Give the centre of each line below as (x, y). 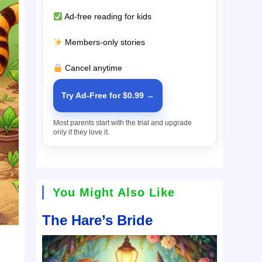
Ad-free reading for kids (107, 17)
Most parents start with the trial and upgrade (123, 123)
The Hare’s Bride (98, 220)
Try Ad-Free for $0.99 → (108, 96)
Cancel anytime (93, 68)
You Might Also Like (114, 193)
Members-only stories (104, 42)
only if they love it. (82, 132)
